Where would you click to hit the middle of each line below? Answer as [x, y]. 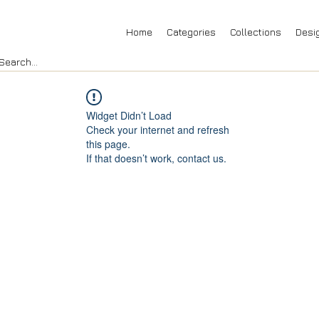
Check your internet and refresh [158, 129]
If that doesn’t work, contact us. [156, 158]
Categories [191, 32]
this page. [108, 143]
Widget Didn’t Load [129, 115]
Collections [256, 32]
